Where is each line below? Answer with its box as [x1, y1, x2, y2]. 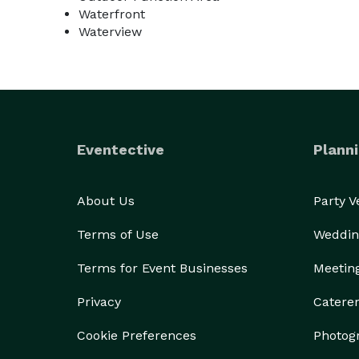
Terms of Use [77, 227, 159, 242]
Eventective [77, 141, 164, 158]
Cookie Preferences [77, 328, 196, 343]
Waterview [79, 24, 142, 39]
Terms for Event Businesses [77, 260, 248, 276]
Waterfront [79, 6, 145, 22]
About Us [77, 193, 135, 208]
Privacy [77, 294, 121, 309]
